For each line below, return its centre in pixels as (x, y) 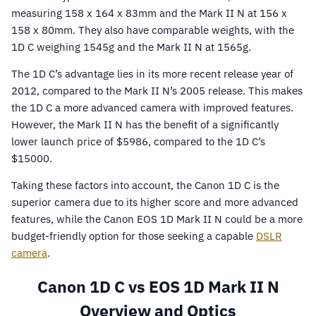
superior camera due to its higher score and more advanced (155, 202)
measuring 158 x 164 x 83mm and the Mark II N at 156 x (149, 13)
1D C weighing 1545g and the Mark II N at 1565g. (131, 47)
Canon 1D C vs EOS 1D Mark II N (158, 286)
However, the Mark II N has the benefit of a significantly (145, 124)
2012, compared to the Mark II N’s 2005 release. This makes (157, 91)
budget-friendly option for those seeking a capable (134, 236)
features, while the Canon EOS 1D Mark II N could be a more (157, 219)
